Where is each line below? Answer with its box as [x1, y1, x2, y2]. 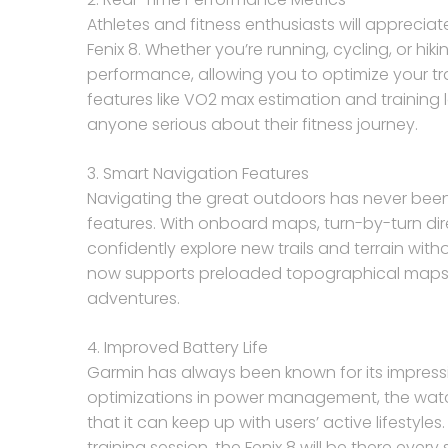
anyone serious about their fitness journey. [87, 113, 418, 136]
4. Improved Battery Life [87, 336, 268, 359]
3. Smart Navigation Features [87, 162, 309, 185]
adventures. [87, 287, 180, 310]
